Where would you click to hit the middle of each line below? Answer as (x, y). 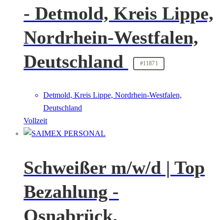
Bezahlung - (71, 191)
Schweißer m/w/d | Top (114, 167)
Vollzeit (35, 121)
